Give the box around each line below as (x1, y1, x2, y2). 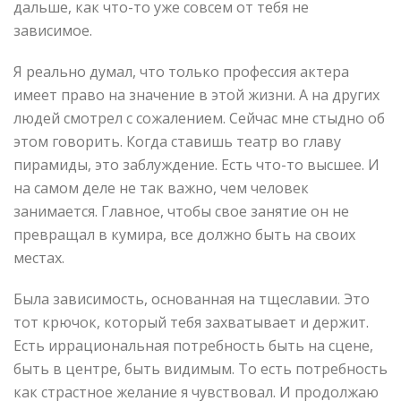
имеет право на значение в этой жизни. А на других (13, 84, 380, 105)
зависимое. (13, 20, 92, 40)
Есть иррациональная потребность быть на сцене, (13, 335, 373, 355)
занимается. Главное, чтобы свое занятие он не (13, 200, 349, 221)
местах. (13, 247, 64, 268)
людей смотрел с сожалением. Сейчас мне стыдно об (13, 107, 385, 128)
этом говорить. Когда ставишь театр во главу (13, 131, 341, 151)
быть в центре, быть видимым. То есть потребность (13, 358, 388, 379)
